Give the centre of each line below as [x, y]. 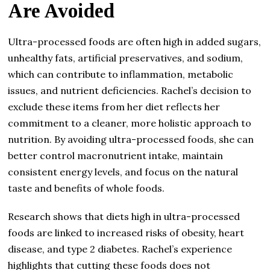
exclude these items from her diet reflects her [114, 106]
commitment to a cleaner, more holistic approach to [130, 123]
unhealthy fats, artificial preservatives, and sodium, [126, 58]
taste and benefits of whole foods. [86, 188]
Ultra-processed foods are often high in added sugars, [135, 41]
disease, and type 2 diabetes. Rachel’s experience [120, 249]
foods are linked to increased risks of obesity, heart [126, 232]
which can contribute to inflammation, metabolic [121, 74]
